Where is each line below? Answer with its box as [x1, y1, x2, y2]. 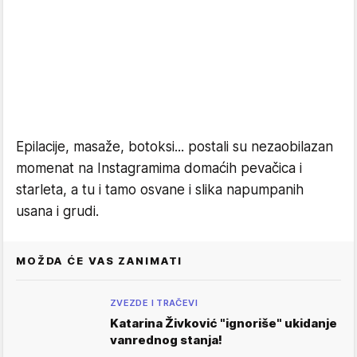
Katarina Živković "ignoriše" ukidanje [110, 316, 337, 331]
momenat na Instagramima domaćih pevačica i [16, 160, 302, 176]
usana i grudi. [16, 203, 99, 219]
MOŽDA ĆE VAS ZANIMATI [16, 254, 183, 267]
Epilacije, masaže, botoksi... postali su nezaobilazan [16, 139, 333, 155]
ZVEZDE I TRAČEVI [110, 297, 198, 308]
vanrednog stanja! [110, 332, 222, 347]
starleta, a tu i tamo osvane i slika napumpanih [16, 182, 304, 198]
